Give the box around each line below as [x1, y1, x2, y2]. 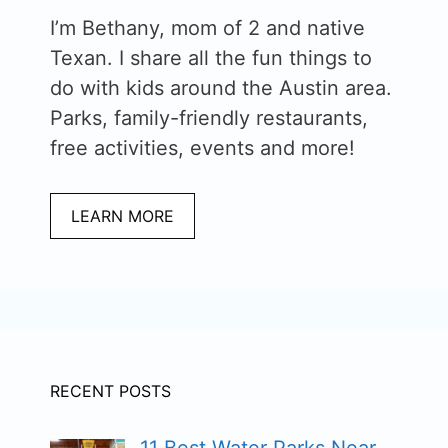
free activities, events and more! [50, 136, 355, 161]
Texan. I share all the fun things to [50, 46, 372, 71]
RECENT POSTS [50, 381, 171, 402]
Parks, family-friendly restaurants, [50, 106, 368, 131]
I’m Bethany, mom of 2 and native [50, 16, 365, 41]
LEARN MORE [71, 206, 174, 227]
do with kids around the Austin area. [50, 76, 392, 101]
